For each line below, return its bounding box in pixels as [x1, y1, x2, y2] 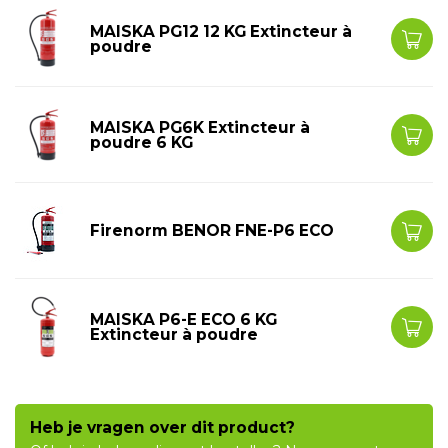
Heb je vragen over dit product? [30, 418, 295, 437]
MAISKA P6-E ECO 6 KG [90, 309, 277, 329]
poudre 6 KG [90, 132, 193, 152]
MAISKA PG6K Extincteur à [90, 117, 310, 137]
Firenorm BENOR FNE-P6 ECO [90, 221, 334, 240]
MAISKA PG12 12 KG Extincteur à [90, 21, 352, 41]
